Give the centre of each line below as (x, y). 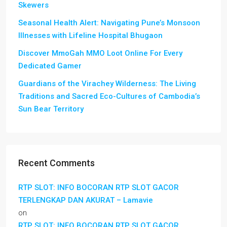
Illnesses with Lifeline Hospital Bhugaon (90, 35)
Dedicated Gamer (50, 66)
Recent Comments (56, 163)
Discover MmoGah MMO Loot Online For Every (100, 53)
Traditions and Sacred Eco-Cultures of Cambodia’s (109, 96)
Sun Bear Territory (51, 109)
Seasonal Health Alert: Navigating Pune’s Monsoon (109, 23)
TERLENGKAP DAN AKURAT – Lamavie (86, 200)
